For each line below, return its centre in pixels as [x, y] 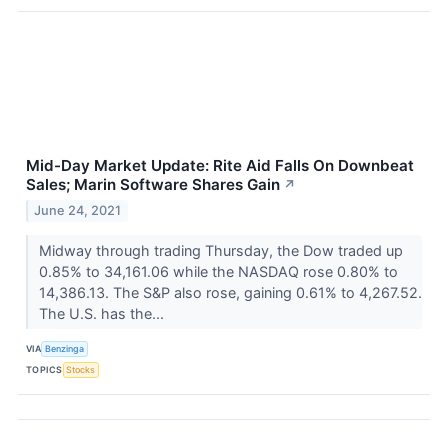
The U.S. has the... [103, 313]
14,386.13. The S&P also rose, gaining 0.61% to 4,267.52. [230, 292]
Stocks [81, 370]
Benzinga [65, 349]
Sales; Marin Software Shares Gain [153, 184]
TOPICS [44, 370]
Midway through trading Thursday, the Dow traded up [220, 250]
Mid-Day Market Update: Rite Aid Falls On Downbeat [220, 165]
